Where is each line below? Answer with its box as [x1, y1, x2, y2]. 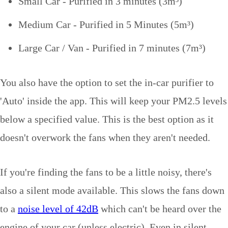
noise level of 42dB [18, 203, 98, 214]
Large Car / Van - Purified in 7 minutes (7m [18, 42, 199, 53]
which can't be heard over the [98, 203, 221, 214]
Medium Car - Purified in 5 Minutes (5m [18, 18, 187, 30]
